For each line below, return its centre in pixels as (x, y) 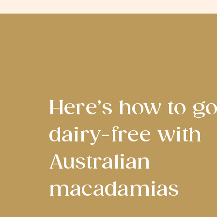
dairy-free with (125, 135)
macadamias (114, 190)
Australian (100, 163)
